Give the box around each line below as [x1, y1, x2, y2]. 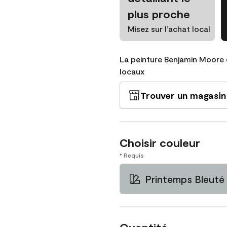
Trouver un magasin [140, 90, 226, 101]
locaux [120, 66, 144, 76]
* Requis [120, 152, 143, 159]
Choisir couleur [120, 136, 200, 149]
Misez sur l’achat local [128, 24, 210, 33]
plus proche [128, 7, 190, 20]
